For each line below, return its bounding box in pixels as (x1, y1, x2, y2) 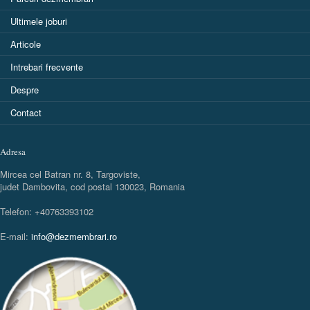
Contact (10, 105, 42, 119)
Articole (10, 37, 41, 51)
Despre (10, 82, 39, 96)
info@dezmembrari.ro (31, 229, 117, 243)
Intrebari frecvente (10, 60, 83, 73)
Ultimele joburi (10, 14, 67, 28)
